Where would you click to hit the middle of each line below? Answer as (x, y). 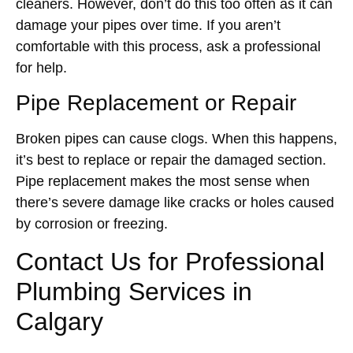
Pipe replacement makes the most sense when (163, 182)
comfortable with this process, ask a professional (168, 47)
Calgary (59, 321)
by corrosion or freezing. (94, 224)
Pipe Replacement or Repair (156, 103)
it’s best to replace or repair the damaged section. (171, 160)
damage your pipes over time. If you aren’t (148, 26)
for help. (41, 68)
